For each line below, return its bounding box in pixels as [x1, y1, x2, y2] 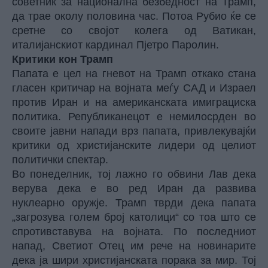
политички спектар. [12, 154, 108, 166]
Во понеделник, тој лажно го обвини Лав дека [12, 168, 256, 180]
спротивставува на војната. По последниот [12, 226, 256, 237]
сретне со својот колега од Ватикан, [12, 25, 256, 36]
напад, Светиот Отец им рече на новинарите [12, 240, 256, 252]
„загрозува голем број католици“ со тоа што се [12, 211, 256, 223]
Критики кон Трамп [12, 53, 113, 65]
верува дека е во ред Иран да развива [12, 182, 256, 194]
